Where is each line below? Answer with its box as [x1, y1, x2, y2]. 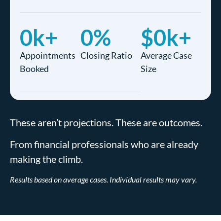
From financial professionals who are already [10, 138, 198, 150]
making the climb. [10, 153, 83, 165]
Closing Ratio [80, 50, 132, 61]
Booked [20, 63, 49, 74]
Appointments [20, 50, 75, 61]
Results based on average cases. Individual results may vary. [10, 175, 197, 184]
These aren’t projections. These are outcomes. [10, 116, 204, 128]
